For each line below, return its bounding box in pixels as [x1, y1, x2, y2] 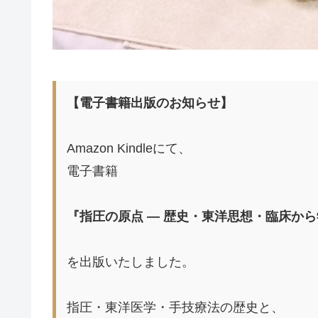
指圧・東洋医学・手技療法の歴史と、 [67, 300, 284, 314]
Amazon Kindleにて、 [67, 141, 191, 155]
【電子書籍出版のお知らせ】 [67, 95, 233, 110]
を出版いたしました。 [67, 254, 194, 269]
